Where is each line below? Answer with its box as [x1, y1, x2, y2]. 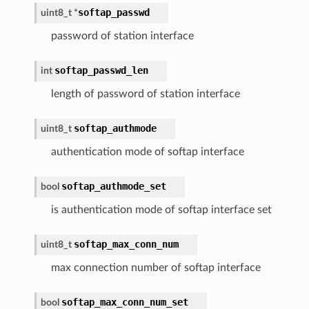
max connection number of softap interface [50, 261, 261, 273]
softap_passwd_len [54, 64, 148, 76]
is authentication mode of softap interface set [50, 203, 272, 215]
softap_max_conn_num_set [61, 296, 188, 308]
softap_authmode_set [61, 180, 166, 192]
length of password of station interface [50, 88, 240, 99]
